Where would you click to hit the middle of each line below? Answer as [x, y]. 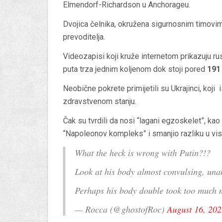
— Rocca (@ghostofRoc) [121, 209]
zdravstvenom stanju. [100, 102]
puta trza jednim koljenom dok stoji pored [135, 69]
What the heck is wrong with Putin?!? [143, 153]
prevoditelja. [84, 37]
